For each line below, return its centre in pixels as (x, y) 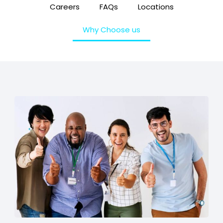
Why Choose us (111, 30)
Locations (156, 7)
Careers (64, 7)
